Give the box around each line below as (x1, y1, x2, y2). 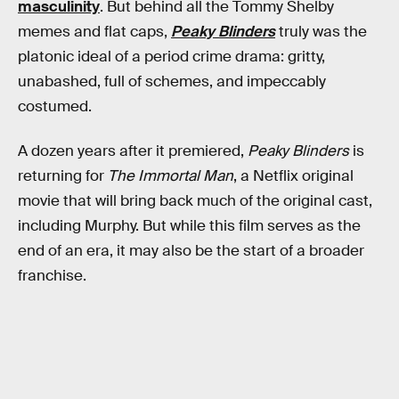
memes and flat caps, (18, 22, 171, 41)
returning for (18, 166, 108, 185)
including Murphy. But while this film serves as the (18, 216, 361, 235)
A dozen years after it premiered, (18, 141, 248, 160)
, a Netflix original (233, 166, 354, 185)
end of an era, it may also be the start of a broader (18, 240, 364, 260)
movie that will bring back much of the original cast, (18, 191, 372, 210)
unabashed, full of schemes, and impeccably (18, 72, 326, 91)
